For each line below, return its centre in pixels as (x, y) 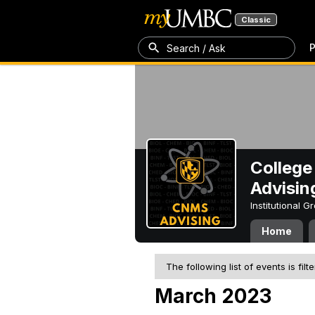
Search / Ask (196, 48)
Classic (256, 20)
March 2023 (213, 296)
